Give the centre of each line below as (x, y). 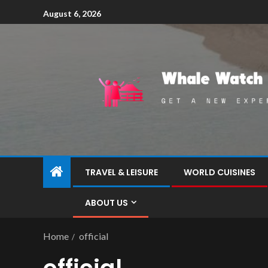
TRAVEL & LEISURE (121, 172)
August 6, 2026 (72, 13)
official (94, 236)
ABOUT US (106, 203)
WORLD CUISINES (220, 172)
